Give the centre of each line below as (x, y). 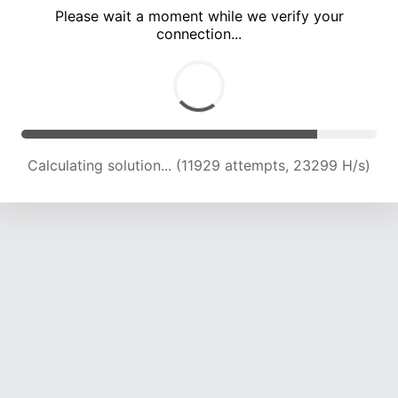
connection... (199, 34)
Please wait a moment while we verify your (199, 16)
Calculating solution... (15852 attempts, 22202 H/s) (199, 166)
